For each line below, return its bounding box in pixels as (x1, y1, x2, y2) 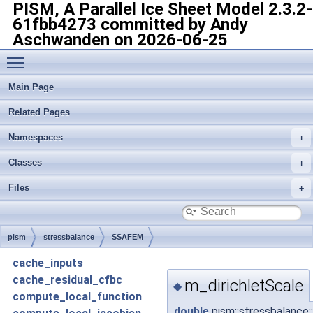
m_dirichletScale (184, 275, 303, 296)
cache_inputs (13, 256, 83, 270)
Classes (8, 157, 42, 168)
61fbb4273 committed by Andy (13, 15, 248, 34)
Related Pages (8, 107, 70, 117)
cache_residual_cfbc (13, 273, 122, 286)
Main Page (8, 82, 54, 92)
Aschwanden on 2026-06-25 (13, 30, 228, 50)
